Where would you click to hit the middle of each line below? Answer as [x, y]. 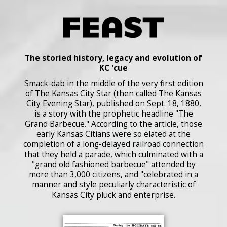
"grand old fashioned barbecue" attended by [113, 164]
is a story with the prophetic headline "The [113, 113]
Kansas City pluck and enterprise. [113, 195]
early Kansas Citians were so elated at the [113, 134]
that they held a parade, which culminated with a [113, 154]
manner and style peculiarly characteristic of [113, 184]
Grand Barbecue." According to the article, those [113, 124]
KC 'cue [113, 68]
